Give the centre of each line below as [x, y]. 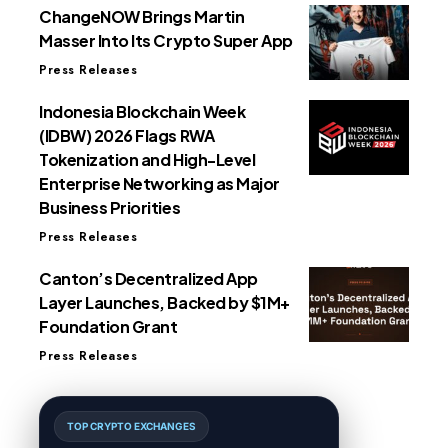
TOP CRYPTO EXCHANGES [131, 426]
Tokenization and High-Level [147, 160]
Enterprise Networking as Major [159, 184]
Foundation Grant [108, 327]
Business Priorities [110, 208]
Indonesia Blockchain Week [142, 112]
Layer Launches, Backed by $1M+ [164, 303]
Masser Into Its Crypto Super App [166, 41]
